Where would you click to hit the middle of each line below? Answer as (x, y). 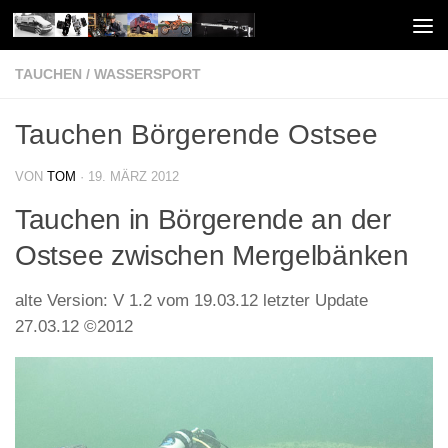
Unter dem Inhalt (89, 27)
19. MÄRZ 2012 (133, 176)
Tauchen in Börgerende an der (203, 219)
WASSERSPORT (147, 74)
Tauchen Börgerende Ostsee (196, 134)
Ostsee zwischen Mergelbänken (212, 255)
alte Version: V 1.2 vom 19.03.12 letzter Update (191, 300)
